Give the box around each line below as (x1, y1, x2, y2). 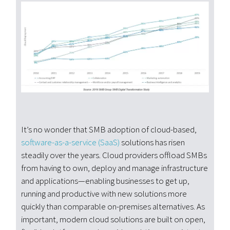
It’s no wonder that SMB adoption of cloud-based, (21, 123, 197, 135)
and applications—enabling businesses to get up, (21, 175, 190, 186)
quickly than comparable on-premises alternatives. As (21, 200, 205, 212)
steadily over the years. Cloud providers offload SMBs (21, 149, 207, 161)
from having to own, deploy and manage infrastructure (21, 162, 208, 174)
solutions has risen (120, 136, 185, 148)
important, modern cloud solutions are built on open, (21, 213, 206, 225)
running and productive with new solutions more (21, 187, 187, 199)
